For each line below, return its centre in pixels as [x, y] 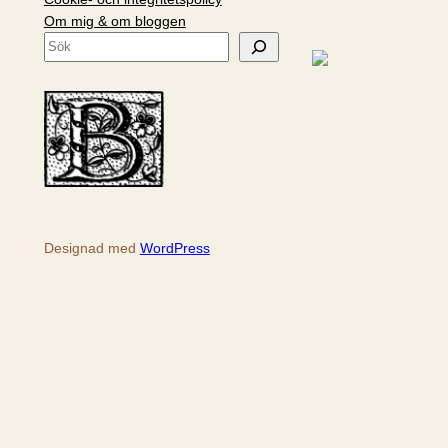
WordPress [174, 247]
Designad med [91, 247]
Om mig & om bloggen [114, 20]
